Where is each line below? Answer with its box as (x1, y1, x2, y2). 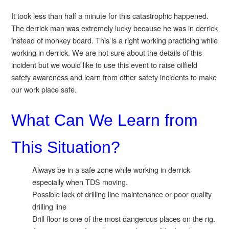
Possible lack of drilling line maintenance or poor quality (32, 188, 212, 199)
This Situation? (11, 138, 120, 156)
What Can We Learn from (11, 110, 198, 129)
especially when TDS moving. (32, 176, 128, 187)
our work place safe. (11, 84, 77, 95)
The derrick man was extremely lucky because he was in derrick (11, 22, 218, 34)
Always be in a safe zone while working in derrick (32, 164, 191, 175)
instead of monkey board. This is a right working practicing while (11, 35, 218, 46)
